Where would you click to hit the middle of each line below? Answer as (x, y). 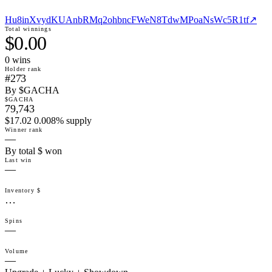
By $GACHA (32, 90)
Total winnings (28, 29)
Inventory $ (23, 191)
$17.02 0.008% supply (48, 121)
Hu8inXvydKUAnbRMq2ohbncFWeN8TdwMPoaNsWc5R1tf (127, 20)
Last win (19, 160)
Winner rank (24, 130)
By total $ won (33, 151)
